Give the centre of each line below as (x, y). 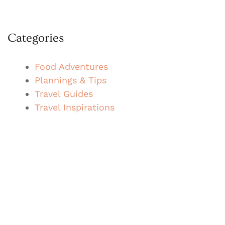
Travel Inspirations (75, 107)
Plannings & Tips (71, 80)
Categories (36, 38)
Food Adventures (71, 66)
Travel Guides (64, 93)
